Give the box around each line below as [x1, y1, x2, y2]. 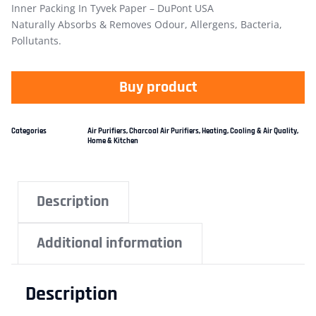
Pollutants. [11, 33, 61, 47]
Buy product [119, 77, 197, 97]
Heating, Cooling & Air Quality [202, 126, 297, 136]
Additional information [37, 233, 183, 254]
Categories [11, 126, 47, 136]
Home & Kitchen [87, 135, 138, 146]
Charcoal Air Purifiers [129, 126, 199, 136]
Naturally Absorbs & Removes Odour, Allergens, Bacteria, [11, 17, 282, 31]
